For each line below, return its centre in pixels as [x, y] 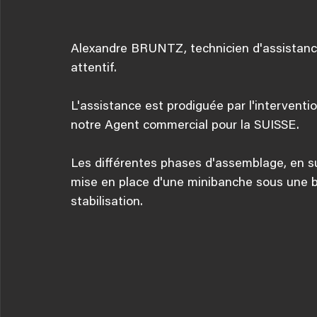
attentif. [94, 69]
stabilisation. [107, 202]
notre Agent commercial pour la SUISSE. [187, 126]
